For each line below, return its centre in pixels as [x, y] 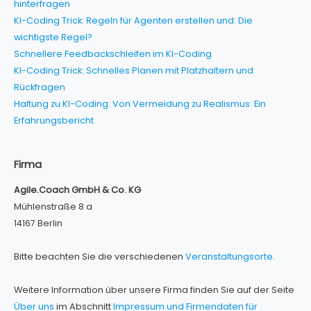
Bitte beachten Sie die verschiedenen [100, 257]
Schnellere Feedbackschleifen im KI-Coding [113, 53]
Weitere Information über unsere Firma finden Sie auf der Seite [154, 290]
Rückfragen [40, 87]
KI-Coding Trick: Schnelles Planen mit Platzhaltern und [134, 70]
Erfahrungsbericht [54, 120]
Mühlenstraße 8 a [53, 207]
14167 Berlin [38, 224]
